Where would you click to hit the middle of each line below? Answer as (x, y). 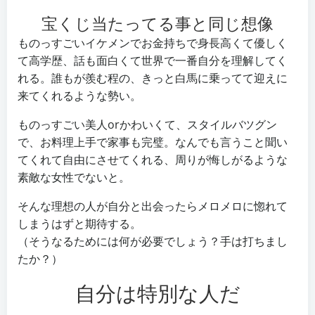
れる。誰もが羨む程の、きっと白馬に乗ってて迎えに (153, 78)
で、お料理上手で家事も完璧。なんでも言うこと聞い (153, 142)
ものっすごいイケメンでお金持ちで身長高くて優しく (153, 43)
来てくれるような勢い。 (79, 96)
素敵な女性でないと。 (74, 177)
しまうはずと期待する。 (79, 224)
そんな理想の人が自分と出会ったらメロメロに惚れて (153, 206)
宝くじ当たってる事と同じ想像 (157, 23)
